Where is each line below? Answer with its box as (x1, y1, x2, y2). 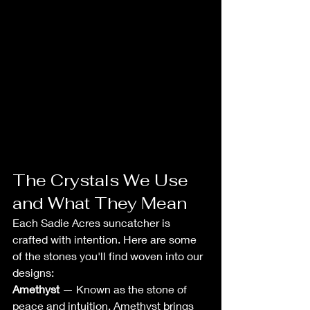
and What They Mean (12, 192, 187, 214)
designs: (12, 265, 54, 279)
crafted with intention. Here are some (12, 232, 199, 246)
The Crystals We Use (12, 169, 192, 191)
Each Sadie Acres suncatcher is (12, 215, 173, 229)
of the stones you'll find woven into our (12, 248, 206, 262)
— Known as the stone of (60, 282, 190, 295)
